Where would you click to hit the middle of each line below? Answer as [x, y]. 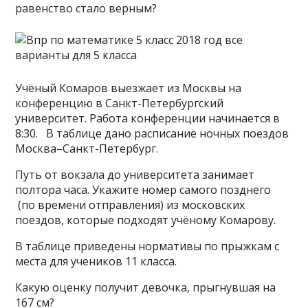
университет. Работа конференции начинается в [148, 118]
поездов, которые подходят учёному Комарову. [146, 220]
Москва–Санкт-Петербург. [87, 148]
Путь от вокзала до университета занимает [135, 175]
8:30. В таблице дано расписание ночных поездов [152, 133]
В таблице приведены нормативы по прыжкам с [147, 246]
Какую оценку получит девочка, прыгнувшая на [146, 287]
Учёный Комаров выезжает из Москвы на [129, 88]
